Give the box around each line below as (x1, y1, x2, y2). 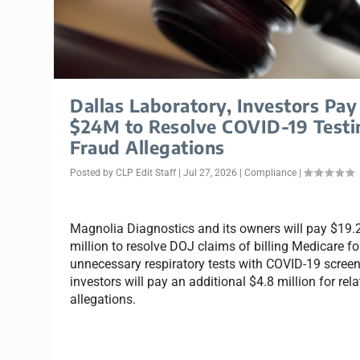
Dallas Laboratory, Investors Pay (70, 94, 358, 117)
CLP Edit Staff (116, 167, 177, 179)
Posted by (70, 167, 117, 179)
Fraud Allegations (70, 136, 225, 159)
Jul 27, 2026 (183, 167, 238, 179)
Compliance (244, 167, 297, 179)
